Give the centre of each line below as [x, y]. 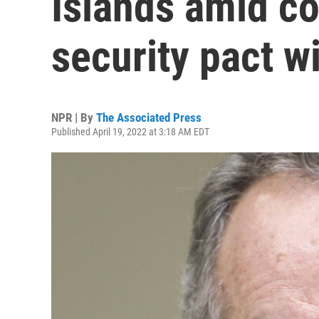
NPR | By [74, 117]
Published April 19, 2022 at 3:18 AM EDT [130, 132]
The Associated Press [149, 117]
